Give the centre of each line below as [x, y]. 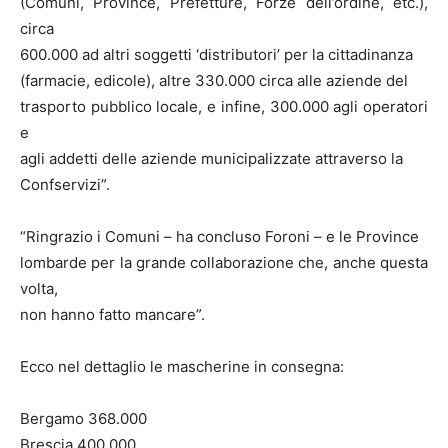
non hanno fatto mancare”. [112, 314]
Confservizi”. [65, 184]
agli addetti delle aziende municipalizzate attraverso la [211, 158]
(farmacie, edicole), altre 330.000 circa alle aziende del [214, 80]
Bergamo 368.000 [83, 418]
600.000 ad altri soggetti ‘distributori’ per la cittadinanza [216, 54]
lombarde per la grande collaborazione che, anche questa [224, 262]
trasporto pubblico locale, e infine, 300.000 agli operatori [224, 106]
